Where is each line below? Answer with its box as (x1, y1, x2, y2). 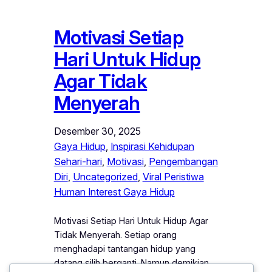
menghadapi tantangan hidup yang (53, 243, 195, 255)
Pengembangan (148, 155, 218, 168)
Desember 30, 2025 (53, 125, 141, 138)
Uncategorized (72, 171, 138, 183)
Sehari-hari (53, 155, 102, 168)
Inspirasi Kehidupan (110, 140, 194, 153)
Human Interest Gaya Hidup (53, 186, 175, 199)
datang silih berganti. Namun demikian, (53, 257, 211, 269)
